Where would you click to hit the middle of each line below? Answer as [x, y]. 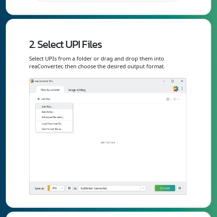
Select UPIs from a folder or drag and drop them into [97, 59]
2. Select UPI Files [65, 45]
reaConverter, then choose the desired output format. [97, 66]
